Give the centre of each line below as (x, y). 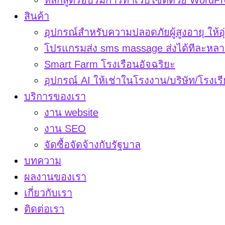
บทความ (43, 161)
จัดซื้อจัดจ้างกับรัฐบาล (92, 145)
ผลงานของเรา (55, 177)
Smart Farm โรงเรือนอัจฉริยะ (110, 64)
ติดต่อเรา (44, 209)
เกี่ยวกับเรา (48, 193)
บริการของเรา (55, 96)
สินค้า (37, 16)
